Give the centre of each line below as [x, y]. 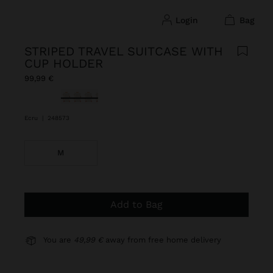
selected [81, 95]
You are [58, 240]
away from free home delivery [162, 240]
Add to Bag [140, 204]
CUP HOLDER [64, 63]
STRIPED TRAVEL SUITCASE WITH [124, 51]
